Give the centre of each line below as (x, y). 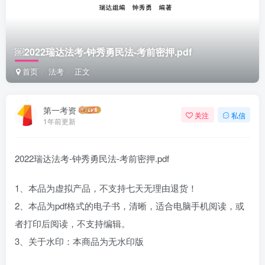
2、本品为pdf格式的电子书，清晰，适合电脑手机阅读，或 (130, 206)
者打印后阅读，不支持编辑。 (72, 224)
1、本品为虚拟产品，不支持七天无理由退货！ (106, 188)
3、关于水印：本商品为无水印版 (79, 241)
